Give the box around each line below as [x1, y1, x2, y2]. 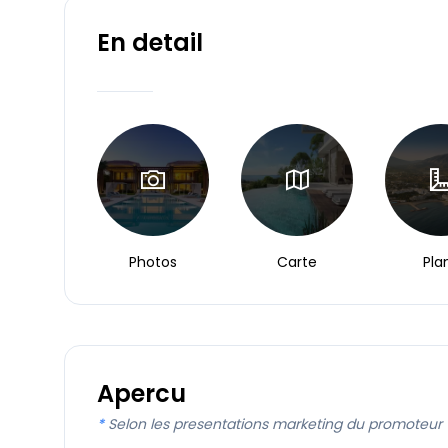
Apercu [97, 377, 186, 410]
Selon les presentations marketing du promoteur [108, 414, 442, 434]
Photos [129, 252, 177, 272]
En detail [97, 26, 203, 59]
